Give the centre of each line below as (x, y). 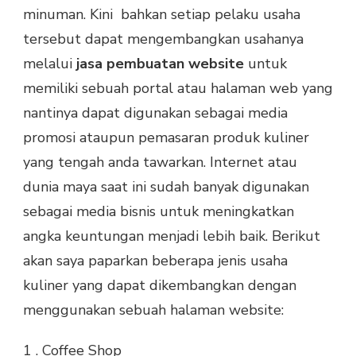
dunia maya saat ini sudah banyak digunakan (166, 186)
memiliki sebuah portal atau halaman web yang (178, 88)
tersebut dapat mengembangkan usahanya (163, 39)
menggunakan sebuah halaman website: (153, 310)
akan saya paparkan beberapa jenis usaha (155, 260)
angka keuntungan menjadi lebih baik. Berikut (172, 236)
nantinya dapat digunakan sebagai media (155, 112)
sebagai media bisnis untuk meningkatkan (159, 211)
